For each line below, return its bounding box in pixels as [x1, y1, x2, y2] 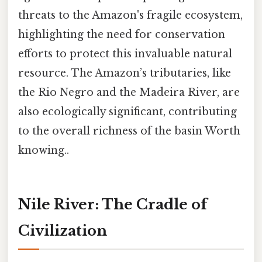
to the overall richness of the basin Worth [18, 124, 240, 137]
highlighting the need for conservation [18, 27, 225, 41]
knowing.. [18, 143, 69, 157]
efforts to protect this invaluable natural [18, 47, 232, 60]
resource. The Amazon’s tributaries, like [18, 66, 231, 80]
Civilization [18, 222, 107, 239]
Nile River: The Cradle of [18, 195, 207, 213]
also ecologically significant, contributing [18, 105, 237, 118]
